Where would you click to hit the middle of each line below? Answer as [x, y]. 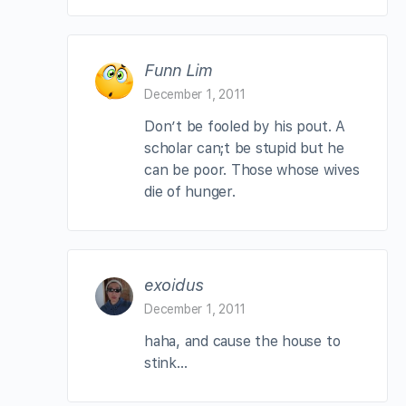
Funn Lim [178, 70]
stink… [166, 362]
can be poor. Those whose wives [252, 169]
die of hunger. [190, 191]
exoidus [174, 285]
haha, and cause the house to [242, 341]
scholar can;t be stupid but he [244, 148]
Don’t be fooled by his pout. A [245, 126]
